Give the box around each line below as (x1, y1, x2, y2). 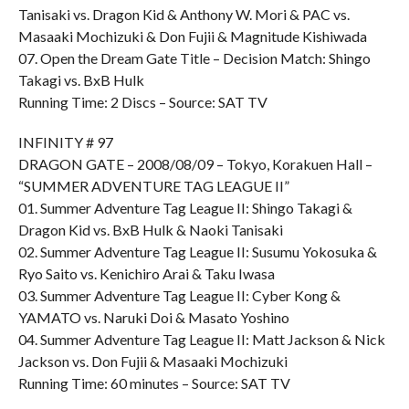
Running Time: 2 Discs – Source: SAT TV (17, 93, 267, 110)
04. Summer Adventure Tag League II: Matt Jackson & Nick (17, 330, 385, 348)
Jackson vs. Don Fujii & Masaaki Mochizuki (17, 352, 288, 370)
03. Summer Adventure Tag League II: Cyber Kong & (17, 287, 341, 304)
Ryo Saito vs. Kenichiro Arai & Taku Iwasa (17, 265, 275, 282)
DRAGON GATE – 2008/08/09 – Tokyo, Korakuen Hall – (17, 155, 372, 173)
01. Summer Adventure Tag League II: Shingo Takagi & (17, 199, 352, 216)
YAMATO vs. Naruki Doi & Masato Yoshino (17, 309, 289, 326)
